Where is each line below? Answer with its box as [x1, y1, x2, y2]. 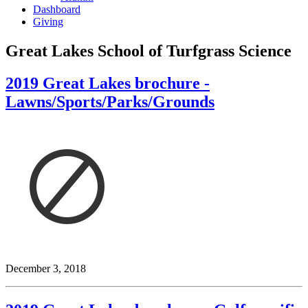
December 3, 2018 [5, 262, 86, 274]
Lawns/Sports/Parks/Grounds [5, 92, 214, 111]
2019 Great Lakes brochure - [5, 74, 210, 92]
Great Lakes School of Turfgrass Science [5, 41, 291, 60]
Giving [33, 16, 63, 27]
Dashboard [33, 3, 80, 15]
